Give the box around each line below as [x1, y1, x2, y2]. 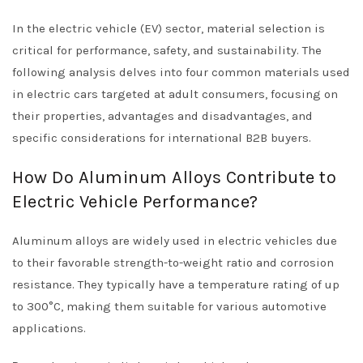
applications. [12, 321, 86, 335]
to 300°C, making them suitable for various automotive [12, 299, 327, 314]
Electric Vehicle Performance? [12, 191, 258, 212]
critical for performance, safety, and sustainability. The [12, 43, 322, 58]
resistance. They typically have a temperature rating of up [12, 277, 340, 292]
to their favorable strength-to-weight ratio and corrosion [12, 255, 334, 270]
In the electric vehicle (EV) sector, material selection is [12, 21, 325, 36]
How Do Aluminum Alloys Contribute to [12, 167, 336, 188]
